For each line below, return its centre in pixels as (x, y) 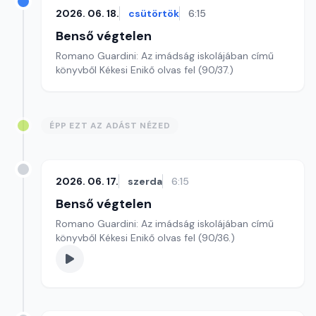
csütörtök (154, 13)
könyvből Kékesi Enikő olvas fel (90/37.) (145, 70)
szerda (145, 181)
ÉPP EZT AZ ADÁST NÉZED (110, 126)
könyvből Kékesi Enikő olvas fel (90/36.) (145, 238)
